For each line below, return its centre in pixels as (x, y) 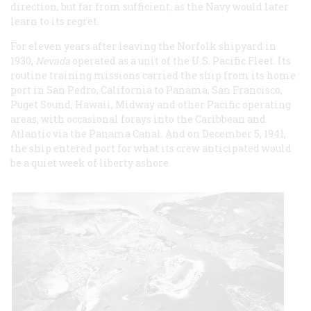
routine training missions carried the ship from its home (153, 76)
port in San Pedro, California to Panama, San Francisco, (146, 90)
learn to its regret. (55, 22)
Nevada (54, 61)
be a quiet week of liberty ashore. (91, 163)
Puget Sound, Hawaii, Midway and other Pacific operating (151, 105)
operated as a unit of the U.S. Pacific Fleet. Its (182, 61)
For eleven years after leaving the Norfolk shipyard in (143, 47)
